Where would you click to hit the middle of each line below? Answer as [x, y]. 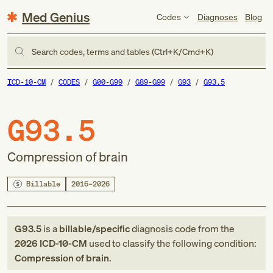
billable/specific [94, 229]
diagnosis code [164, 229]
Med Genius [56, 17]
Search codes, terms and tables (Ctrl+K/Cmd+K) [122, 51]
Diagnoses [217, 16]
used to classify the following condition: [172, 243]
